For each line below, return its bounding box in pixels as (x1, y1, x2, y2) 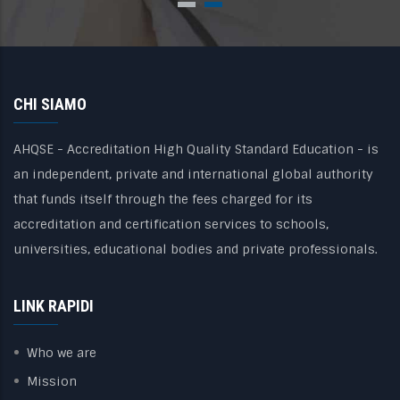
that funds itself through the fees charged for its (13, 191, 312, 208)
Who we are (27, 345, 96, 362)
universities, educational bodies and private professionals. (13, 241, 378, 258)
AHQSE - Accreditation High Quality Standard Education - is (13, 141, 379, 158)
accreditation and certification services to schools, (13, 216, 329, 233)
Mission (27, 373, 77, 390)
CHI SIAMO (13, 95, 87, 114)
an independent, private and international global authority (13, 166, 373, 183)
